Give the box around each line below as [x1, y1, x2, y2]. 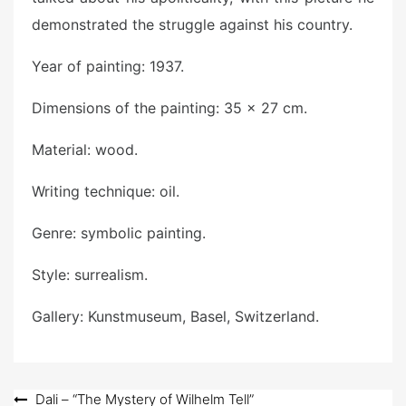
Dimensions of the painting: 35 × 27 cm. [32, 98, 307, 117]
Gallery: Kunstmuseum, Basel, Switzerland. [32, 306, 319, 325]
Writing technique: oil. [32, 181, 179, 200]
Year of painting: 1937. [32, 56, 184, 75]
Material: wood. [32, 140, 138, 159]
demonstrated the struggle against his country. [32, 14, 353, 34]
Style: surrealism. [32, 265, 148, 284]
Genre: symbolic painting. [32, 223, 206, 242]
